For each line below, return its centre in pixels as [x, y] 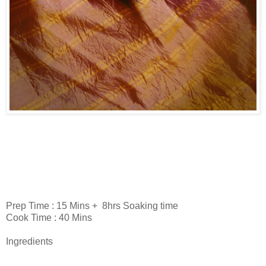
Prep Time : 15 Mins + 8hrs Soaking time [92, 205]
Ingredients [29, 241]
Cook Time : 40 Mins [49, 217]
